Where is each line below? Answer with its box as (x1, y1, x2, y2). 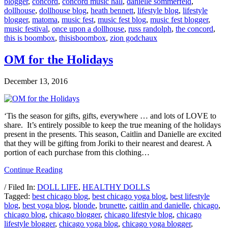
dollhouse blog (39, 6, 87, 15)
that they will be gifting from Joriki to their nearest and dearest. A (4, 138, 212, 148)
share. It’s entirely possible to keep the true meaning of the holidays (4, 120, 221, 129)
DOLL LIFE (37, 182, 78, 191)
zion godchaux (110, 34, 157, 43)
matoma (32, 15, 58, 24)
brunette (99, 201, 125, 210)
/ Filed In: (4, 182, 37, 191)
